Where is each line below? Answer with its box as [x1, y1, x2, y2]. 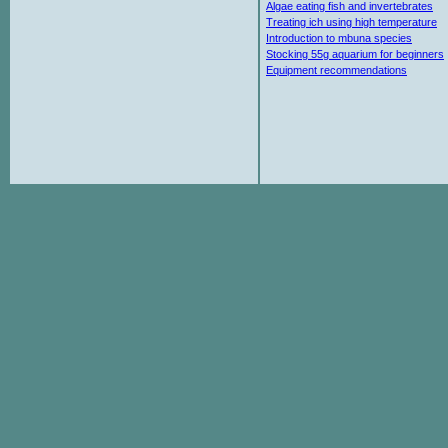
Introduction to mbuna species [266, 32, 412, 44]
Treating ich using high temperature [266, 16, 437, 28]
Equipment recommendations [266, 64, 407, 76]
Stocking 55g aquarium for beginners [266, 48, 444, 60]
